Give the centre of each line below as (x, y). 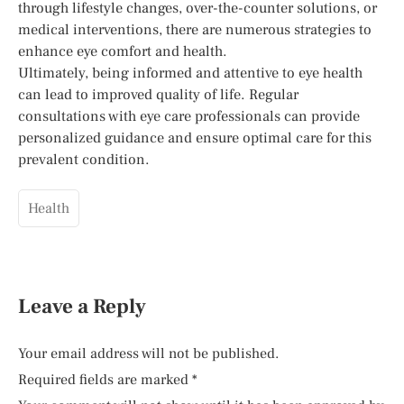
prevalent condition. (84, 159)
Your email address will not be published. (148, 353)
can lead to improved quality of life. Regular (158, 94)
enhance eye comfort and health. (123, 51)
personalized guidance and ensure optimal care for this (195, 138)
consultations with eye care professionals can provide (189, 116)
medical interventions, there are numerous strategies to (195, 29)
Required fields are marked (105, 380)
